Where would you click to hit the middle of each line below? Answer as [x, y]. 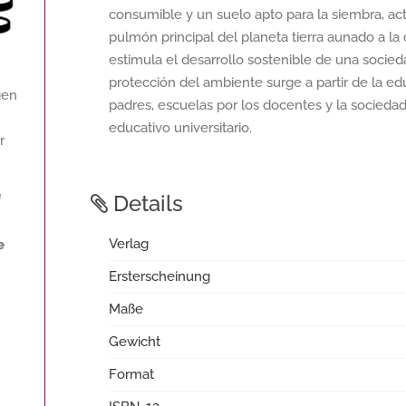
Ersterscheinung [159, 276]
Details [145, 203]
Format [131, 374]
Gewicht [135, 342]
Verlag [129, 244]
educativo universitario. [180, 128]
